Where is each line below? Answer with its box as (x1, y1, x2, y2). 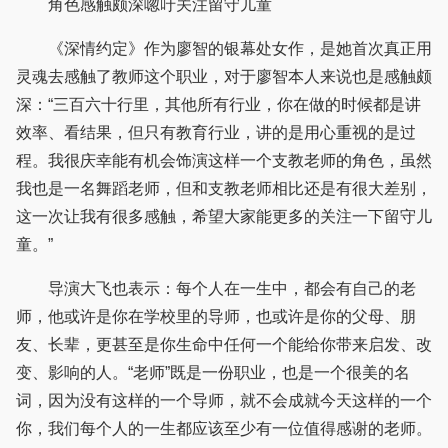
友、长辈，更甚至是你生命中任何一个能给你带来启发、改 (16, 336, 432, 354)
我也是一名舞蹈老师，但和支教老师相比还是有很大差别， (16, 180, 432, 198)
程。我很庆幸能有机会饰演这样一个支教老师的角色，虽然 (16, 152, 432, 170)
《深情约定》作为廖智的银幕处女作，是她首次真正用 (16, 40, 432, 58)
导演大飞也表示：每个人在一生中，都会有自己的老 (16, 280, 416, 298)
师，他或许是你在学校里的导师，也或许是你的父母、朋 (16, 308, 416, 326)
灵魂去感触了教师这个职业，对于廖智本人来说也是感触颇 (16, 68, 432, 86)
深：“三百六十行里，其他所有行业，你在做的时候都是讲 (16, 96, 421, 114)
